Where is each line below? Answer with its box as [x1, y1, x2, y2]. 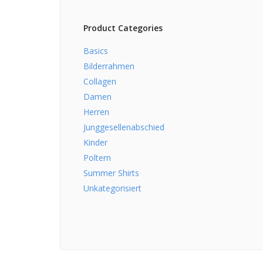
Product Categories [83, 22, 163, 33]
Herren [83, 106, 109, 117]
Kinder [83, 136, 107, 148]
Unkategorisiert [83, 182, 141, 194]
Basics [83, 45, 108, 56]
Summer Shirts [83, 167, 139, 178]
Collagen [83, 75, 116, 87]
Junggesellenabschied [83, 121, 164, 133]
